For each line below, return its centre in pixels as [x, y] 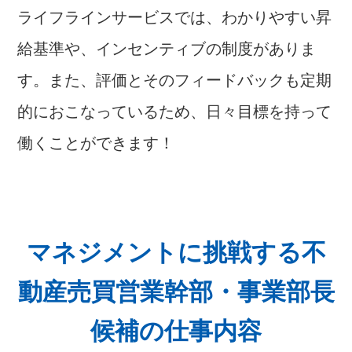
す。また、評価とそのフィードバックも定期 [175, 80]
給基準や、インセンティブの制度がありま [167, 48]
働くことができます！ [96, 143]
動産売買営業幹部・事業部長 [176, 291]
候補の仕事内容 [176, 331]
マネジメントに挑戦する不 [176, 252]
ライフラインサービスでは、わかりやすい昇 [175, 17]
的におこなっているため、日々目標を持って [175, 111]
